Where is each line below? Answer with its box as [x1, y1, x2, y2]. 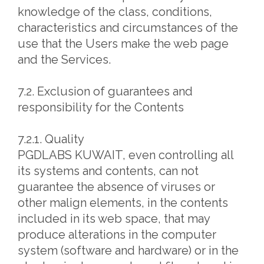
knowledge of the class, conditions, [18, 5, 212, 19]
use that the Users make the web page [18, 37, 229, 51]
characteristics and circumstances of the [18, 21, 238, 35]
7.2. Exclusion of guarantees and [18, 84, 193, 98]
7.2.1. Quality [18, 132, 84, 146]
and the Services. [18, 52, 111, 67]
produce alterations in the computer [18, 227, 216, 242]
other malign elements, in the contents [18, 196, 228, 210]
